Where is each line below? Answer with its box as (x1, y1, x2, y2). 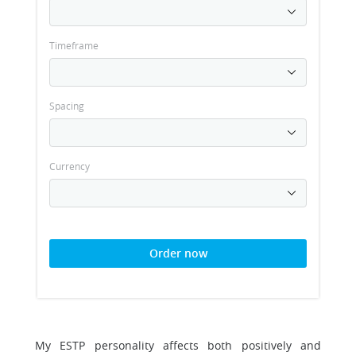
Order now (149, 246, 207, 261)
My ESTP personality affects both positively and (35, 338, 321, 353)
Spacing (49, 99, 84, 112)
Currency (49, 160, 90, 172)
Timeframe (49, 39, 99, 52)
